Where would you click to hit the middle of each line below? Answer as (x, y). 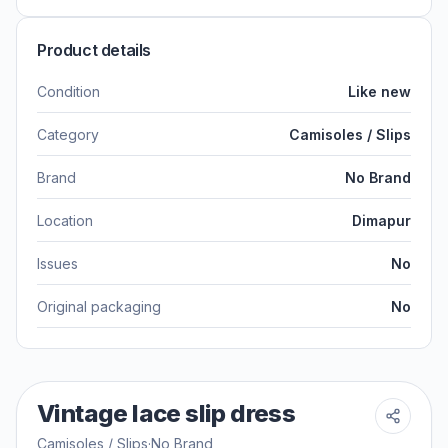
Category (68, 134)
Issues (57, 263)
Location (65, 220)
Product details (94, 49)
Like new (379, 91)
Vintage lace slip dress (166, 413)
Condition (68, 91)
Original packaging (99, 306)
